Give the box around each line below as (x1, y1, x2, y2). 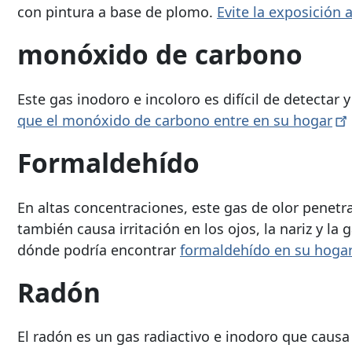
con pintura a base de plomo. (17, 2, 217, 22)
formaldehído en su (180, 240, 314, 259)
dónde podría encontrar (17, 240, 180, 259)
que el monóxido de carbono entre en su (17, 111, 293, 130)
